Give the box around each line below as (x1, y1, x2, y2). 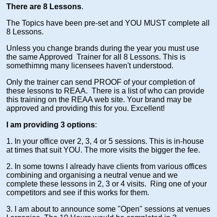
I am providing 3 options (6, 121, 95, 129)
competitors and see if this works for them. (6, 188, 150, 197)
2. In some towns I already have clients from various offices (6, 162, 207, 171)
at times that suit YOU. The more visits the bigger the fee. (6, 146, 201, 155)
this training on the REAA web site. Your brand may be (6, 95, 192, 104)
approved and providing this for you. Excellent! (6, 104, 165, 113)
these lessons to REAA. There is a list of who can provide (6, 87, 205, 95)
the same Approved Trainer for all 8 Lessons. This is (6, 53, 186, 62)
